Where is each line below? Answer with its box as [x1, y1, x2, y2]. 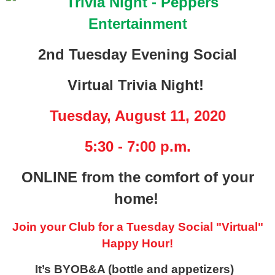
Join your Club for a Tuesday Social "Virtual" [12, 220, 263, 233]
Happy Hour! [102, 236, 173, 250]
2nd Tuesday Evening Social [38, 45, 237, 63]
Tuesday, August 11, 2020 [49, 107, 226, 124]
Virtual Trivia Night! [67, 76, 208, 93]
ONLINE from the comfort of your [21, 168, 254, 185]
